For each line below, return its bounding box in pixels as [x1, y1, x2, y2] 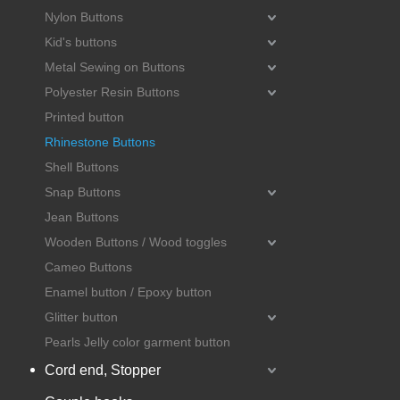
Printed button [45, 109, 124, 124]
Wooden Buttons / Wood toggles [45, 234, 227, 249]
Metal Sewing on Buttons [45, 59, 185, 74]
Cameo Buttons [45, 259, 132, 274]
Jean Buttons [45, 209, 119, 224]
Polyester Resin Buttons [45, 84, 179, 99]
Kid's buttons [45, 34, 117, 49]
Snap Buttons [45, 184, 121, 199]
